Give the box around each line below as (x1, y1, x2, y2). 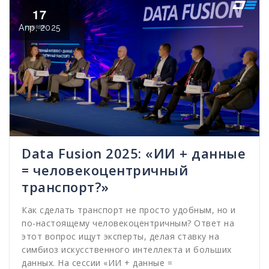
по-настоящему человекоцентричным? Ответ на (22, 217, 234, 229)
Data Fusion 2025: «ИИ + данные (22, 144, 246, 162)
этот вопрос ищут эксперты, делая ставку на (22, 230, 219, 242)
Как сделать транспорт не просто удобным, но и (22, 204, 236, 216)
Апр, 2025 (19, 23, 61, 33)
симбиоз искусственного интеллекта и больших (22, 243, 232, 255)
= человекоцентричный (22, 160, 188, 179)
